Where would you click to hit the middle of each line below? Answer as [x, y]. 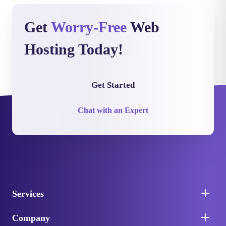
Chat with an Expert [113, 110]
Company [31, 218]
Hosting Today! [74, 49]
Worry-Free [89, 27]
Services [28, 194]
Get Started [113, 85]
